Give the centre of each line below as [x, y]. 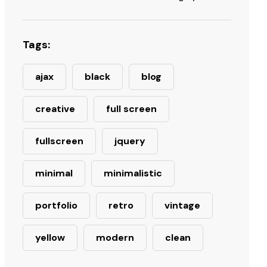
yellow [50, 237]
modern [115, 237]
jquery [130, 141]
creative [55, 109]
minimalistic [133, 173]
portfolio [56, 205]
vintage [182, 205]
